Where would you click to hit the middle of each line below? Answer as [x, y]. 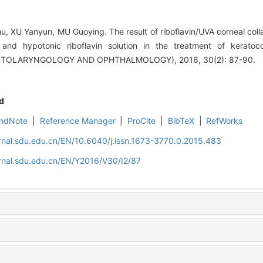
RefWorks [225, 121]
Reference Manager [77, 121]
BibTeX [181, 121]
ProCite [142, 121]
